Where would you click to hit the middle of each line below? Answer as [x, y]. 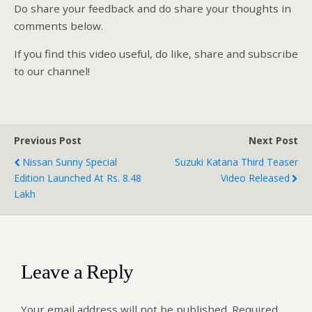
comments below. [58, 25]
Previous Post [48, 141]
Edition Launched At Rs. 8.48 [78, 178]
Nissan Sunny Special [70, 162]
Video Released [255, 178]
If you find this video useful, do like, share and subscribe [156, 53]
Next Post [273, 141]
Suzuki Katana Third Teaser [236, 162]
